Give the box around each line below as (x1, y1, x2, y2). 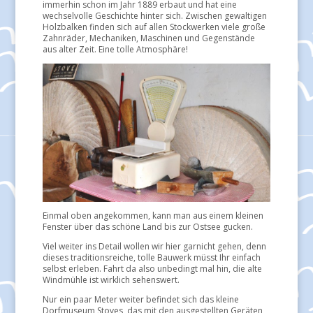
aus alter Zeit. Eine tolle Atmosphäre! (42, 43, 188, 55)
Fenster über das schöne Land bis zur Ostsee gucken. (42, 220, 253, 233)
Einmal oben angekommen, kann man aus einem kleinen (42, 209, 263, 221)
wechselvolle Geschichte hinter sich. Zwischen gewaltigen (42, 9, 267, 22)
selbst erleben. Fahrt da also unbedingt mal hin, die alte (42, 262, 262, 275)
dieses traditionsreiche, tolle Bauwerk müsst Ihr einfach (42, 251, 261, 263)
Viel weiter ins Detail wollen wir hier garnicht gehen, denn (42, 240, 266, 252)
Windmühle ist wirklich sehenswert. (42, 273, 180, 286)
